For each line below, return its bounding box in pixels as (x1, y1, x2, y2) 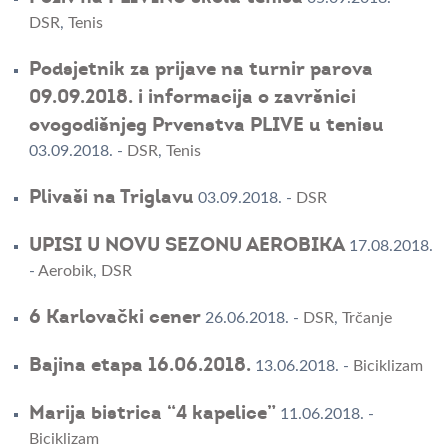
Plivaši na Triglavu (28, 185, 194, 210)
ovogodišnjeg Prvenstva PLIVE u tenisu (28, 113, 384, 138)
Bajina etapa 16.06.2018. (28, 353, 251, 378)
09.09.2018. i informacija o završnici (28, 85, 356, 110)
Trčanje (341, 310, 392, 327)
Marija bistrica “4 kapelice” (28, 401, 276, 426)
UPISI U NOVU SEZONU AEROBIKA (28, 233, 345, 258)
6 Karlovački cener (28, 305, 201, 330)
